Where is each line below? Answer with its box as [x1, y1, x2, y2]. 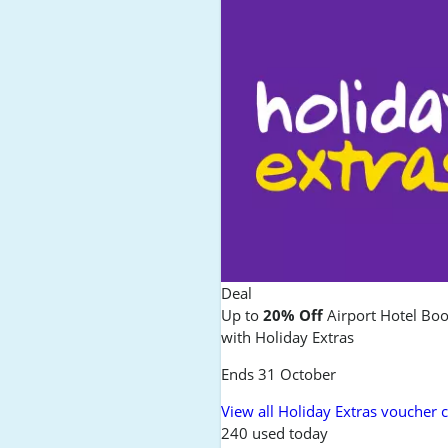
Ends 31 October [221, 363, 337, 384]
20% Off [263, 304, 324, 325]
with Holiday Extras [221, 326, 355, 347]
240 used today [221, 422, 329, 443]
